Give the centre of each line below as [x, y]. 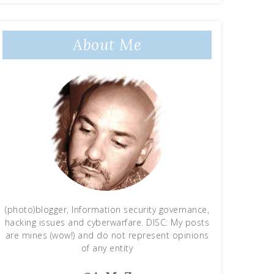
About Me [107, 45]
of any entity [107, 248]
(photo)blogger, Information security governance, [107, 209]
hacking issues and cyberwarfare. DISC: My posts [107, 222]
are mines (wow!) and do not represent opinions [107, 235]
